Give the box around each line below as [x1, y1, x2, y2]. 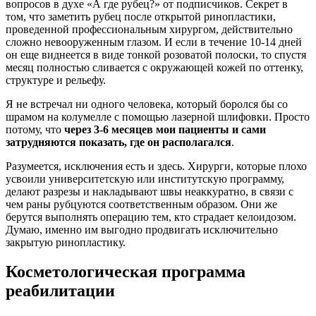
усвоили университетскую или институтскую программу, [6, 172, 284, 185]
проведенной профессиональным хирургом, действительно [6, 23, 293, 35]
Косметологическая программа [6, 262, 245, 281]
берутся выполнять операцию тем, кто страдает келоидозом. [6, 210, 296, 223]
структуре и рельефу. [6, 73, 106, 86]
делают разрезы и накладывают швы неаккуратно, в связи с [6, 185, 293, 197]
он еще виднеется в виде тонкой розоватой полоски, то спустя [6, 48, 306, 61]
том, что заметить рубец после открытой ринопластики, [6, 10, 276, 23]
